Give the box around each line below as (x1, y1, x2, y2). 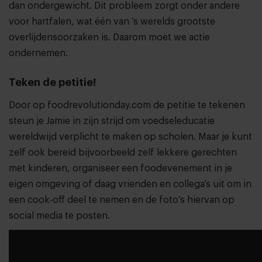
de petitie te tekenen (151, 100, 245, 110)
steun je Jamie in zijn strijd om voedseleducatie (9, 116, 215, 126)
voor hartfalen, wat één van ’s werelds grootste (9, 16, 215, 26)
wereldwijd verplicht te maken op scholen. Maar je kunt (9, 132, 252, 142)
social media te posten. (9, 211, 110, 220)
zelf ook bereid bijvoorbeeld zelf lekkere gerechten (9, 147, 237, 157)
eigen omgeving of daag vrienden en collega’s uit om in (9, 179, 251, 189)
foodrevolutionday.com (47, 100, 151, 110)
